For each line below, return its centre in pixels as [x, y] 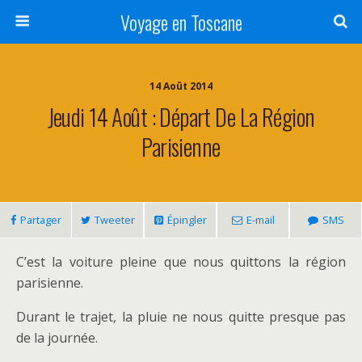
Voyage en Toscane [181, 22]
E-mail [260, 220]
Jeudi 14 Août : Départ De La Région [181, 116]
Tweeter [114, 220]
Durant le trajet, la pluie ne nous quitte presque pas [181, 317]
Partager [40, 220]
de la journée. [57, 338]
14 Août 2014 [181, 86]
